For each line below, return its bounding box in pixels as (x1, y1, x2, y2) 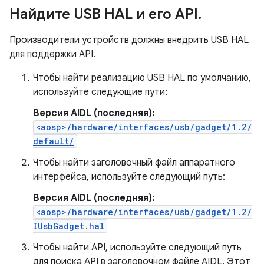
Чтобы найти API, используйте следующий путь (33, 242, 242, 253)
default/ (33, 136, 74, 147)
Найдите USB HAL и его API (9, 5, 198, 23)
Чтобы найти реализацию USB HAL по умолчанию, (33, 72, 251, 84)
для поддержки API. (9, 48, 95, 60)
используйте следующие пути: (33, 86, 167, 98)
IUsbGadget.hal (33, 220, 104, 232)
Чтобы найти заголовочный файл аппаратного (33, 157, 235, 169)
